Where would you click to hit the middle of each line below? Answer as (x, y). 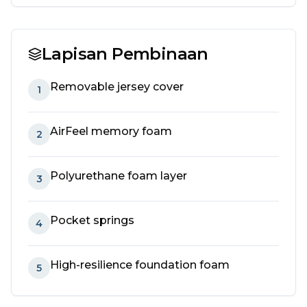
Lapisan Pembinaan (125, 54)
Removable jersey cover (117, 87)
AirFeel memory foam (111, 132)
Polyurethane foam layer (119, 176)
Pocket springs (92, 221)
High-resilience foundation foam (140, 265)
